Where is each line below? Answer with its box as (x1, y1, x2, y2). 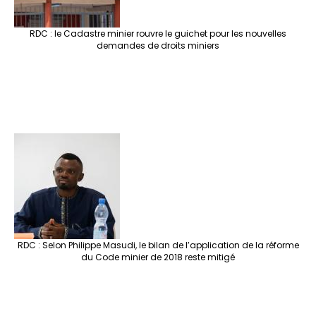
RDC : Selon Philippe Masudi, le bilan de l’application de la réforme (17, 239, 299, 252)
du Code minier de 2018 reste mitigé (81, 251, 235, 264)
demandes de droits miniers (97, 39, 219, 52)
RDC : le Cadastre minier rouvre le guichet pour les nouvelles (30, 28, 286, 40)
